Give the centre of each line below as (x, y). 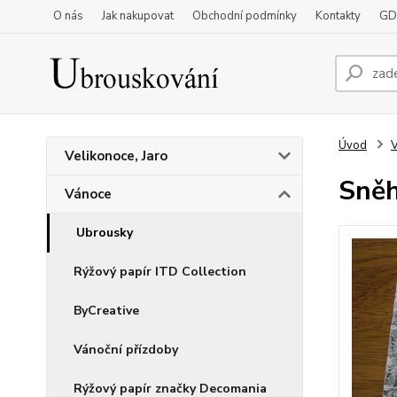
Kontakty (338, 16)
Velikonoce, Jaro (116, 156)
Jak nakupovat (138, 16)
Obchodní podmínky (245, 16)
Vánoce (88, 194)
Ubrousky (105, 233)
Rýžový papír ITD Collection (160, 272)
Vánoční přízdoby (126, 350)
